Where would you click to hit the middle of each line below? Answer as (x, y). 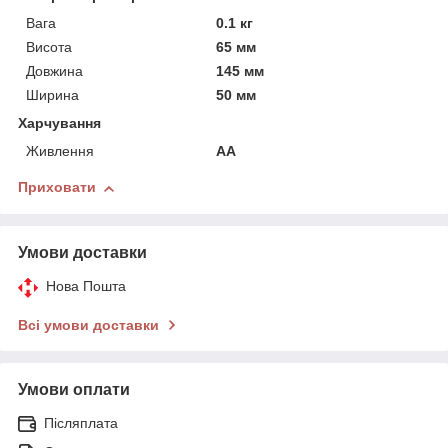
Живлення (60, 151)
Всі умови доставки (88, 325)
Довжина (54, 71)
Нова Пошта (86, 286)
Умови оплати (74, 390)
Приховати (57, 187)
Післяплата (81, 423)
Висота (49, 47)
